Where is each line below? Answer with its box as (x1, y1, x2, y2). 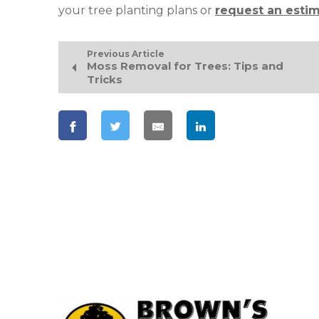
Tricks (87, 73, 122, 86)
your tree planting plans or (58, 4, 215, 17)
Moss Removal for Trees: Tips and (87, 59, 283, 73)
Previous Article (87, 48, 164, 59)
